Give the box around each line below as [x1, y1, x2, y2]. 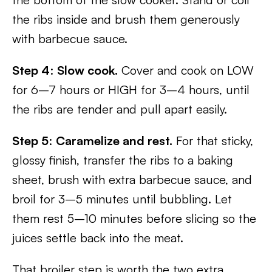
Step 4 [12, 63, 50, 78]
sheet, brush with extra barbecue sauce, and [12, 172, 252, 187]
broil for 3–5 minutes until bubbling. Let [12, 191, 232, 206]
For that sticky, [172, 133, 253, 148]
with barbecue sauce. [12, 31, 127, 46]
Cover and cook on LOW [118, 63, 254, 78]
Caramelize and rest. [56, 133, 172, 148]
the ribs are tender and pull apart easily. [12, 101, 227, 117]
